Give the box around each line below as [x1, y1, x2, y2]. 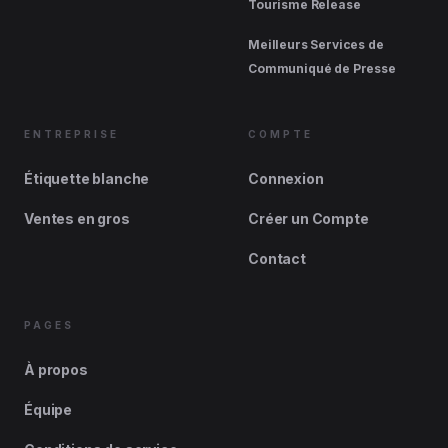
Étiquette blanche [24, 170, 150, 187]
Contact [248, 250, 306, 267]
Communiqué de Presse [248, 61, 396, 76]
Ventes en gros [24, 210, 130, 227]
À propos [24, 361, 88, 378]
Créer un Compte [248, 210, 369, 227]
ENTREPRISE [24, 128, 119, 140]
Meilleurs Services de [248, 37, 384, 52]
